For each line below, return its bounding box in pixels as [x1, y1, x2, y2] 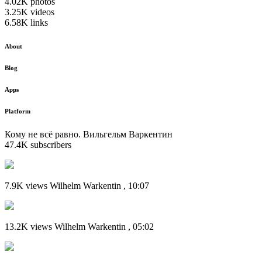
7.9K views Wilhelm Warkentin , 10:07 [5, 181, 149, 191]
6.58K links [5, 18, 48, 28]
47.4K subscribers [5, 140, 71, 150]
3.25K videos [5, 7, 54, 18]
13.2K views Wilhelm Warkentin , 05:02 [5, 222, 154, 232]
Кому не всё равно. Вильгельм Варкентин [5, 129, 173, 140]
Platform [5, 108, 30, 115]
